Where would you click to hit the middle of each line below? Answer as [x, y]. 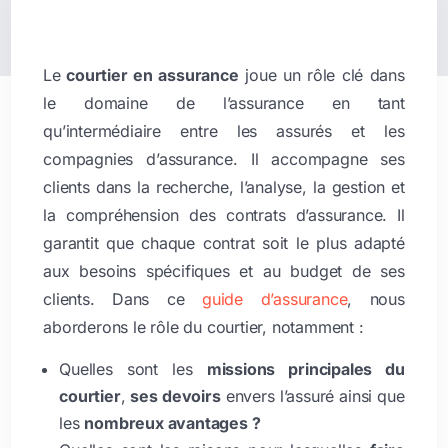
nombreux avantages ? [172, 422]
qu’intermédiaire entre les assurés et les [224, 130]
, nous [376, 298]
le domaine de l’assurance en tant [224, 102]
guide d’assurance [274, 298]
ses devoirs [175, 395]
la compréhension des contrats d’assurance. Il [224, 214]
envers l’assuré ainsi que [312, 395]
